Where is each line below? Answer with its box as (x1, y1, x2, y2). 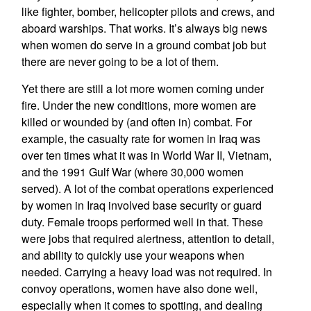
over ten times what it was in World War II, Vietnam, (21, 147, 271, 163)
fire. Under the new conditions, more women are (21, 97, 256, 113)
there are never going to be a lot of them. (21, 53, 219, 69)
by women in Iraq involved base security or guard (21, 197, 262, 213)
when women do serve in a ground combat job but (21, 37, 266, 53)
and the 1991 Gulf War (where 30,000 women (21, 164, 244, 180)
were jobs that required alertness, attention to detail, (21, 230, 274, 246)
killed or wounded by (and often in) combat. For (21, 114, 252, 130)
